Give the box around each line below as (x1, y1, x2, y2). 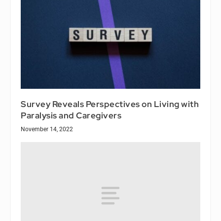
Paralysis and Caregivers (21, 110, 122, 121)
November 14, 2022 (21, 125, 74, 133)
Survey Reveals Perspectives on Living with (21, 98, 199, 110)
